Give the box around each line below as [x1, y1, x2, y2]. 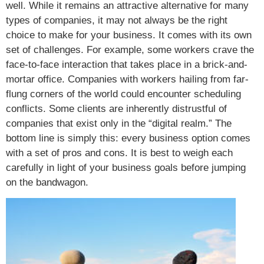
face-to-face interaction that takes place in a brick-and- [6, 59, 247, 71]
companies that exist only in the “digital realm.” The [6, 118, 232, 130]
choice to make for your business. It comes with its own [6, 29, 252, 41]
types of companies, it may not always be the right [6, 15, 227, 27]
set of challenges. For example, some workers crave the [6, 44, 254, 56]
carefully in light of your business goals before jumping [6, 162, 246, 174]
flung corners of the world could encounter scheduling [6, 88, 241, 100]
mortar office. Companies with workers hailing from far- [6, 74, 249, 85]
